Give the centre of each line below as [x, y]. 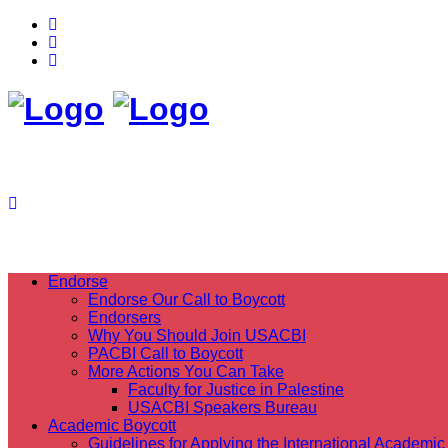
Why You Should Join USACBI [197, 335]
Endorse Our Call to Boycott [186, 299]
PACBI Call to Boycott [165, 353]
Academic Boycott [112, 425]
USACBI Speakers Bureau [222, 407]
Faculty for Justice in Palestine [236, 389]
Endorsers [124, 317]
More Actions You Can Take [186, 371]
